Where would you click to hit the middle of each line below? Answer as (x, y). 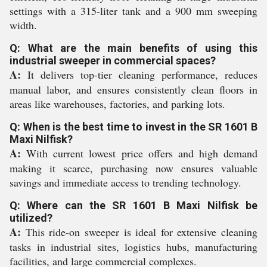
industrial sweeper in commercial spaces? (113, 60)
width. (23, 25)
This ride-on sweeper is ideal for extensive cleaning (139, 232)
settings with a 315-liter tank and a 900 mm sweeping (133, 11)
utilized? (31, 218)
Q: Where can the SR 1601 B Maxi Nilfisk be (133, 205)
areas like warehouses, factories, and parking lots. (117, 104)
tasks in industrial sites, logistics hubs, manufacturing (133, 247)
